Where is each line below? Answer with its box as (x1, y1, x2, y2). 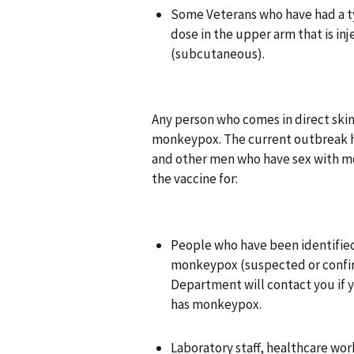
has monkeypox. (171, 296, 262, 314)
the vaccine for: (152, 170, 238, 188)
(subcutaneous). (171, 44, 265, 62)
